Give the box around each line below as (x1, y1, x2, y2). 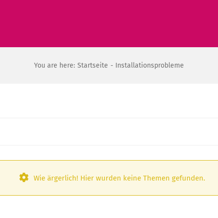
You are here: (34, 61, 75, 70)
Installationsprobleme (115, 61, 184, 70)
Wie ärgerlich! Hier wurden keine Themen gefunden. (33, 173, 205, 182)
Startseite (77, 61, 108, 70)
